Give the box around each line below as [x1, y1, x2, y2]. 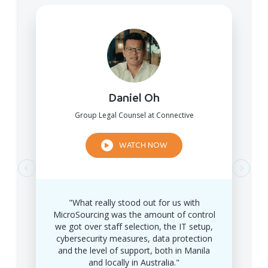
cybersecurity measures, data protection [56, 232, 212, 244]
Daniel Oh [108, 90, 160, 105]
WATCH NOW [118, 139, 167, 150]
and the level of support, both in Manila [58, 244, 210, 256]
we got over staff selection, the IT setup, [55, 220, 213, 232]
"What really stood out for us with [68, 196, 200, 208]
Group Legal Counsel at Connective [74, 109, 194, 120]
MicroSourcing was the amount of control [53, 208, 215, 220]
